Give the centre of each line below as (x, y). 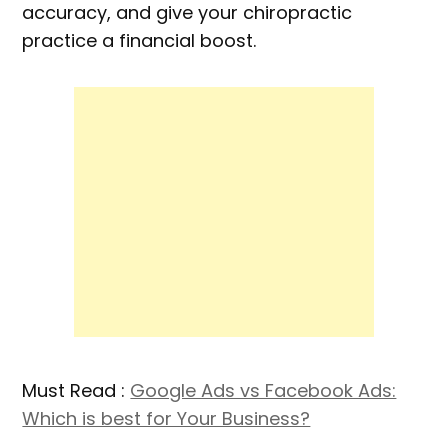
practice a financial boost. (139, 41)
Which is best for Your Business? (166, 419)
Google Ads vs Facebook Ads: (263, 391)
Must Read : (76, 391)
